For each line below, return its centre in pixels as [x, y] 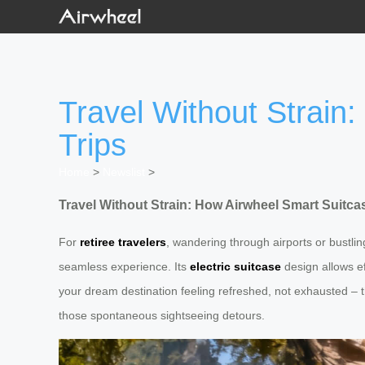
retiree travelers [123, 242]
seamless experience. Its [124, 266]
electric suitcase [235, 266]
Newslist [124, 172]
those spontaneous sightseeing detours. [162, 315]
